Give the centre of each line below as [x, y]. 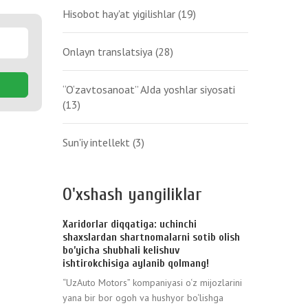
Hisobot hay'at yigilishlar [120, 14]
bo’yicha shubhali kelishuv [121, 250]
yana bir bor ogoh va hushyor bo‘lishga [143, 298]
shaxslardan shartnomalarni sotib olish [151, 237]
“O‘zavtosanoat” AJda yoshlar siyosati [149, 89]
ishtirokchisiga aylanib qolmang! [136, 263]
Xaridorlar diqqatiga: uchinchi [130, 224]
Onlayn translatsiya [109, 52]
